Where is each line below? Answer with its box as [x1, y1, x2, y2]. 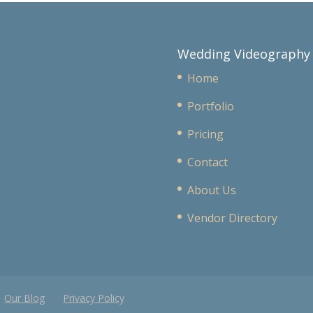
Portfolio [187, 98, 234, 114]
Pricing [187, 126, 224, 142]
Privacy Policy [63, 291, 125, 305]
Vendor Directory [187, 210, 277, 226]
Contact [187, 154, 228, 170]
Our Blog [4, 291, 45, 305]
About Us [187, 182, 236, 198]
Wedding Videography [177, 45, 310, 62]
